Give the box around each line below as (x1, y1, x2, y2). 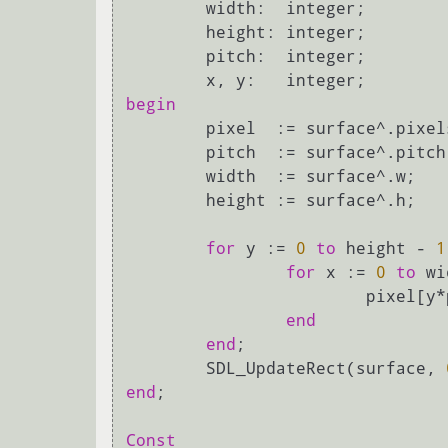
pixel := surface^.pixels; (126, 118, 206, 138)
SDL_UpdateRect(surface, (206, 358, 446, 378)
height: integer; (126, 22, 206, 42)
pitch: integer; (126, 46, 206, 66)
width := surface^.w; (126, 166, 206, 186)
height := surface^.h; (126, 190, 206, 210)
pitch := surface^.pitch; (126, 142, 206, 162)
